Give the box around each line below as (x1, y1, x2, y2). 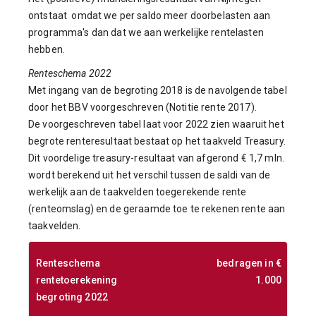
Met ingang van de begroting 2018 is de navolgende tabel (28, 85, 287, 97)
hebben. (28, 44, 65, 56)
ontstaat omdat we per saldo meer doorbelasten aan (28, 10, 271, 22)
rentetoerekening (36, 274, 118, 286)
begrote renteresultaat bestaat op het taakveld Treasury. (28, 135, 286, 147)
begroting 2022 (36, 291, 108, 303)
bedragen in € (217, 257, 281, 269)
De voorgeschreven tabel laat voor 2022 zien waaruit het (28, 119, 284, 130)
